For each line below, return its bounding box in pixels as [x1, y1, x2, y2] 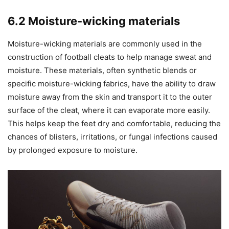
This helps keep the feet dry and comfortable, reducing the [8, 118, 221, 128]
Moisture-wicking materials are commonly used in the [8, 38, 202, 49]
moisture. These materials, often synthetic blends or [8, 65, 197, 75]
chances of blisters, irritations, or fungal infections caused [8, 131, 217, 142]
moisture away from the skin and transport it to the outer [8, 91, 212, 102]
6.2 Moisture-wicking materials [8, 14, 180, 28]
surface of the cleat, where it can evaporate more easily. [8, 105, 210, 115]
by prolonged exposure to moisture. [8, 145, 138, 155]
